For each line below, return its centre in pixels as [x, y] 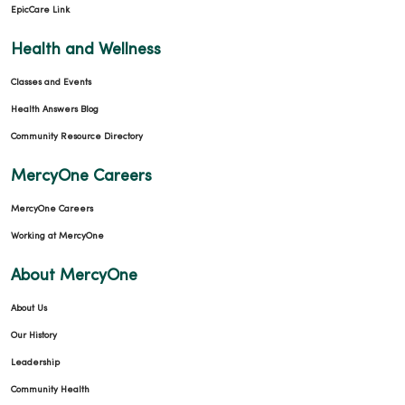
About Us [29, 308]
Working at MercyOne [57, 236]
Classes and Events [51, 82]
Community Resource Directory [77, 137]
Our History [34, 335]
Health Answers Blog [55, 109]
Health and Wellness [86, 50]
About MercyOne [74, 276]
